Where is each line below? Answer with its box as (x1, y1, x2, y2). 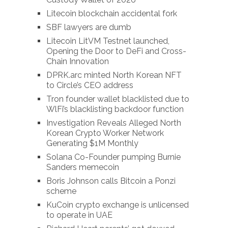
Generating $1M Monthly (46, 138, 138, 149)
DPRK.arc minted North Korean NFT (46, 70, 182, 80)
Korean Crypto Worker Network (46, 128, 164, 138)
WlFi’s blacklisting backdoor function (46, 104, 184, 115)
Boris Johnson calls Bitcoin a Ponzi (46, 176, 176, 186)
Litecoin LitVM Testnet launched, (46, 36, 169, 46)
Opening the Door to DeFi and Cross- (46, 46, 186, 56)
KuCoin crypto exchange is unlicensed (46, 200, 189, 210)
